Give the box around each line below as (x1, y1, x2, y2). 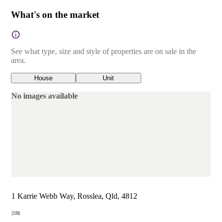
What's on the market (11, 9, 99, 20)
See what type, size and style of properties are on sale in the (11, 47, 196, 56)
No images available (11, 92, 78, 101)
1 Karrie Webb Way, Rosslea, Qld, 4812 (11, 191, 137, 200)
